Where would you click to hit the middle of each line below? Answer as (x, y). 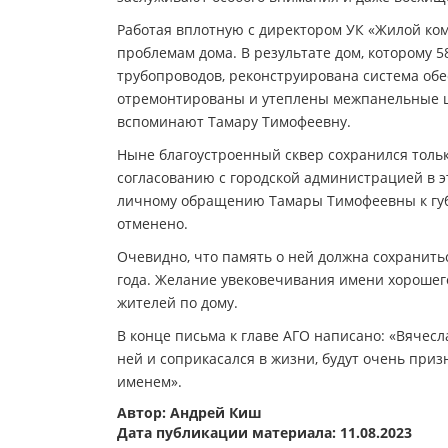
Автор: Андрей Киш (189, 412)
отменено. (152, 223)
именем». (149, 381)
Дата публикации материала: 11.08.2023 (264, 432)
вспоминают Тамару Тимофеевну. (234, 121)
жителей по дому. (177, 302)
